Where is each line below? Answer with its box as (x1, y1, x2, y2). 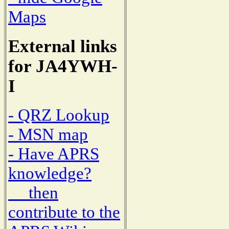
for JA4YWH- (8, 56, 118, 76)
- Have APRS (8, 144, 99, 164)
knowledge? (8, 164, 91, 183)
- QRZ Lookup (8, 105, 109, 125)
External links (8, 36, 117, 56)
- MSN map (8, 125, 88, 144)
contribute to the (8, 202, 120, 222)
